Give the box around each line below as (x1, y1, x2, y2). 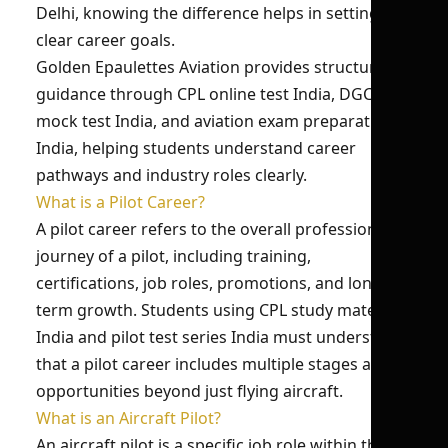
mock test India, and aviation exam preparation (36, 110, 394, 132)
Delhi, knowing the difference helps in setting (36, 2, 379, 24)
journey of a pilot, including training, (36, 245, 311, 267)
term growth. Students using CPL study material (36, 299, 400, 321)
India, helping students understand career (36, 137, 356, 159)
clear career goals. (36, 29, 175, 51)
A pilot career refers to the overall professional (36, 218, 390, 240)
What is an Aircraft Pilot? (36, 407, 221, 429)
